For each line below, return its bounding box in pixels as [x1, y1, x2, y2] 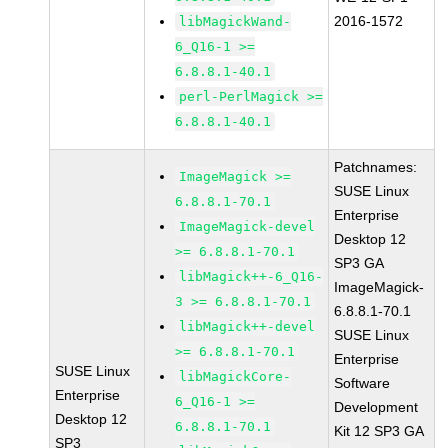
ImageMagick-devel [179, 219, 316, 234]
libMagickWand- [179, 14, 292, 29]
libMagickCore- [179, 369, 292, 384]
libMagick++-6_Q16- [179, 269, 324, 284]
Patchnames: [334, 159, 418, 175]
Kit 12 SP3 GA [334, 423, 425, 439]
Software [334, 375, 391, 391]
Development [334, 399, 419, 415]
